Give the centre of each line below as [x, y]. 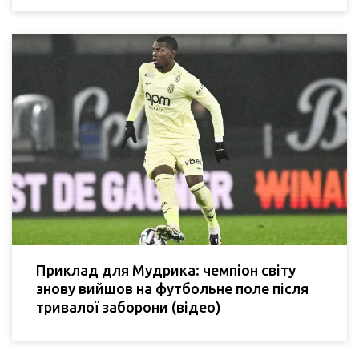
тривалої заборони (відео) [129, 307]
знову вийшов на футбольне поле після [172, 289]
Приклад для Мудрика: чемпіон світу [166, 270]
